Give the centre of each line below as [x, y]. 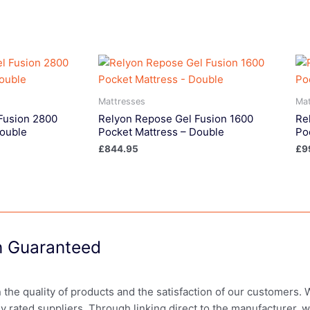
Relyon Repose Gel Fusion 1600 [176, 118]
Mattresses [122, 102]
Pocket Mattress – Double [161, 131]
